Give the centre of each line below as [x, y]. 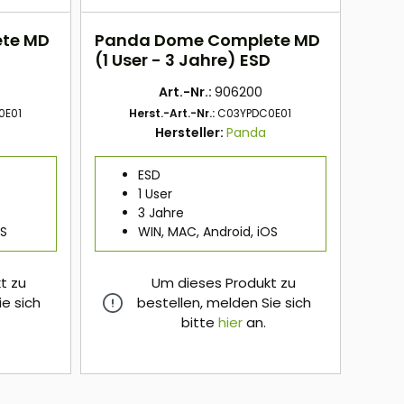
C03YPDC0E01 [255, 114]
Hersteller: [190, 133]
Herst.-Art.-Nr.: [174, 114]
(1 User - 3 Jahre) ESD [182, 60]
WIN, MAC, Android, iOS [207, 232]
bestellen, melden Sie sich [224, 303]
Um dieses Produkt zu [224, 283]
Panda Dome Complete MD [207, 41]
